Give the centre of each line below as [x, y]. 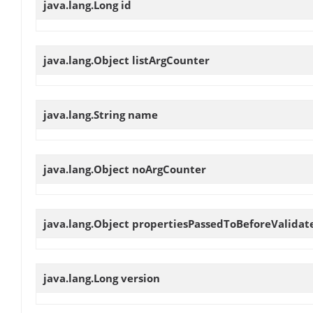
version [140, 278]
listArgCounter [171, 60]
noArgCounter [169, 169]
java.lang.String [86, 114]
